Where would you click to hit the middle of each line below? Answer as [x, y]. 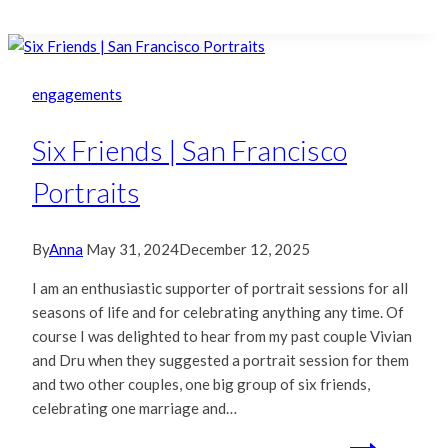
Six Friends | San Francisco [189, 150]
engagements [77, 94]
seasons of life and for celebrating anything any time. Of [218, 311]
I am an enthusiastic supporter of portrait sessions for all [220, 287]
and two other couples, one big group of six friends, [201, 383]
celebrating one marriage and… [134, 407]
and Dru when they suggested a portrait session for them [220, 359]
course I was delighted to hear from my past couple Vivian [222, 335]
